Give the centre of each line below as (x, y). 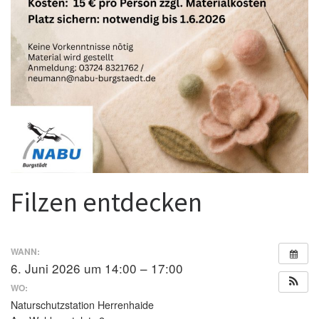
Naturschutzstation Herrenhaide (82, 305)
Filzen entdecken (106, 202)
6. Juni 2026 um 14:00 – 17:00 (97, 268)
